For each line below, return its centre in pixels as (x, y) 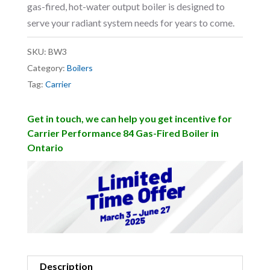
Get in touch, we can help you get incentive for (129, 119)
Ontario (45, 148)
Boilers (80, 68)
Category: (47, 68)
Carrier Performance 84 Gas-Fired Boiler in (123, 133)
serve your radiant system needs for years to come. (130, 23)
